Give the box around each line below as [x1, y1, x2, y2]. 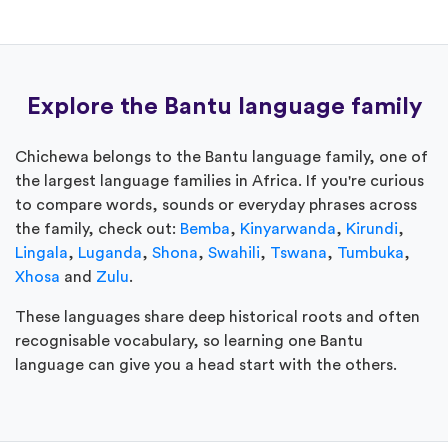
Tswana [270, 244, 327, 261]
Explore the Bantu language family [26, 94, 422, 119]
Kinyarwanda [240, 220, 336, 237]
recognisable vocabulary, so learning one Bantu [15, 332, 363, 349]
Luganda [78, 244, 142, 261]
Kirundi [346, 220, 398, 237]
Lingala [15, 244, 68, 261]
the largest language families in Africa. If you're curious [15, 172, 424, 189]
